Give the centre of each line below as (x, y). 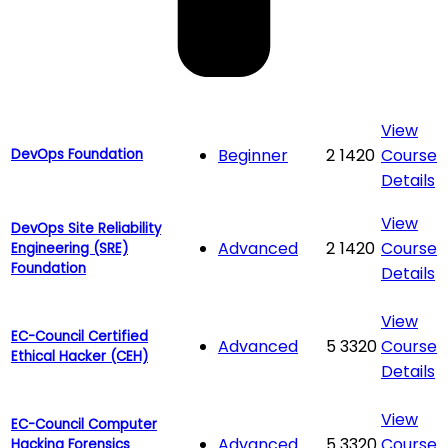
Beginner (253, 155)
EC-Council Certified (79, 336)
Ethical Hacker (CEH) (79, 356)
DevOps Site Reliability (86, 228)
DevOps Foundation (77, 154)
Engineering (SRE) (69, 248)
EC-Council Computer (84, 424)
